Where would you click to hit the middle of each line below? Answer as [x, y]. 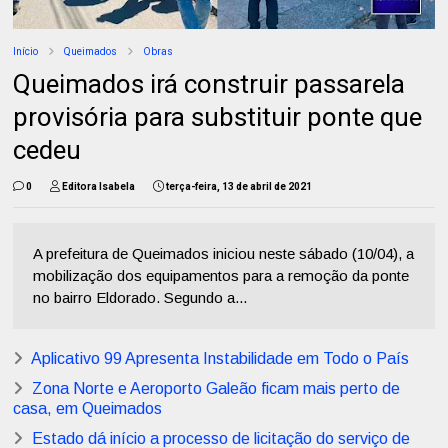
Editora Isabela [99, 187]
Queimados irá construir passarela [209, 84]
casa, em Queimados [88, 409]
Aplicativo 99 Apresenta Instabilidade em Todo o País [220, 359]
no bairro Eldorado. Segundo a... [140, 298]
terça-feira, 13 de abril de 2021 [239, 187]
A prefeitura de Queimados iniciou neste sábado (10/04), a [224, 254]
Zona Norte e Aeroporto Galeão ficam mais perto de [216, 389]
